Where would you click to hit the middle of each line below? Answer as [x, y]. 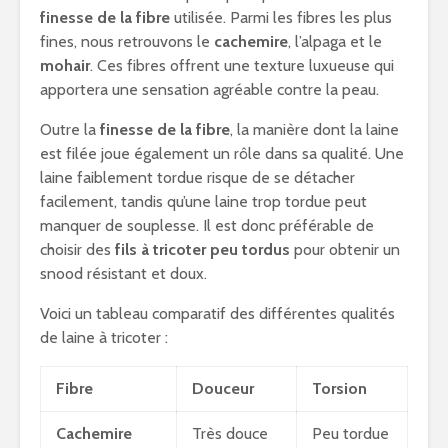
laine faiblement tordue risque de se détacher [197, 177]
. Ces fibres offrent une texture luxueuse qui [242, 65]
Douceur [223, 388]
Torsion [339, 388]
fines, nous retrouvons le [127, 41]
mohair [65, 65]
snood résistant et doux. [123, 273]
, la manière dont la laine [314, 129]
